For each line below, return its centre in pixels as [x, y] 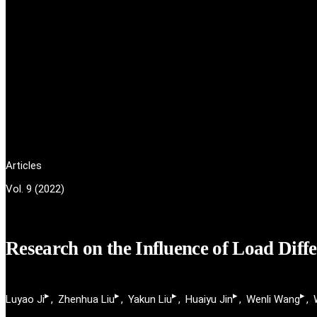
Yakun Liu [150, 299]
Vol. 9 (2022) [35, 189]
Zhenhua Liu [86, 299]
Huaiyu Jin [209, 299]
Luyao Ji [25, 299]
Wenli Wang [273, 299]
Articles [24, 165]
